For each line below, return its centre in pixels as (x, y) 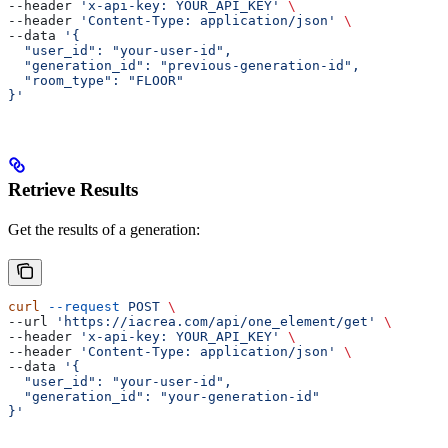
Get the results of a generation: (104, 230)
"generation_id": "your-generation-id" (164, 397)
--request (80, 307)
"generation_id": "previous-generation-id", (184, 65)
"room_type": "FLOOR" (96, 80)
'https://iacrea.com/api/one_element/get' (216, 322)
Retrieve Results (73, 190)
